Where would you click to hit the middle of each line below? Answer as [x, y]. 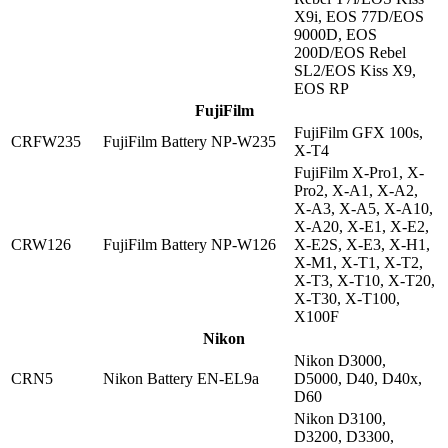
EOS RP [321, 89]
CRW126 [41, 245]
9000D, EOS [335, 35]
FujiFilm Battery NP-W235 [189, 142]
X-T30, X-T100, [347, 299]
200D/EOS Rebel [350, 53]
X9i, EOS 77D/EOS [359, 17]
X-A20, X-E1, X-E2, [361, 227]
